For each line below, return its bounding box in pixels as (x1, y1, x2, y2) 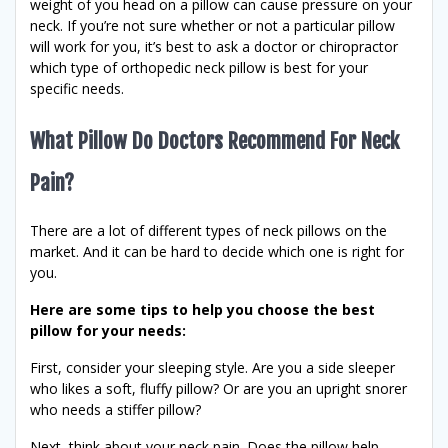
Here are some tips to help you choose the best (30, 300, 375, 320)
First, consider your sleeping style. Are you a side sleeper (30, 358, 395, 378)
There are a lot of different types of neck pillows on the (30, 221, 387, 241)
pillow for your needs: (30, 321, 186, 341)
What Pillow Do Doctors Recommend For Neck (30, 128, 399, 155)
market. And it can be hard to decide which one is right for (30, 242, 404, 262)
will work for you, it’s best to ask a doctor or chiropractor (30, 37, 398, 57)
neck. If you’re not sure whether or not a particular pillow (30, 16, 395, 36)
